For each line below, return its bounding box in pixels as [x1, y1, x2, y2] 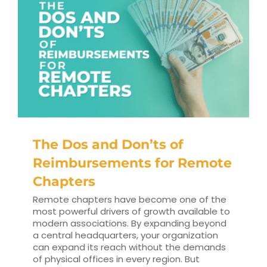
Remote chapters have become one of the [33, 193, 226, 206]
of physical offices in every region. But [33, 253, 200, 266]
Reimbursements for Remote [33, 155, 232, 172]
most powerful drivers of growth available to [33, 205, 230, 218]
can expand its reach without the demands [33, 241, 226, 254]
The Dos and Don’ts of [33, 136, 184, 153]
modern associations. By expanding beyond [33, 217, 226, 230]
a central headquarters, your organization [33, 229, 218, 242]
